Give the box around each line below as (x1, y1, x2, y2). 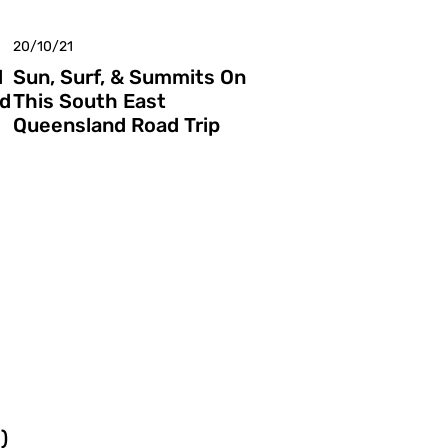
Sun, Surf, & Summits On (13, 64, 246, 89)
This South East (13, 88, 166, 113)
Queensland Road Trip (13, 112, 220, 137)
